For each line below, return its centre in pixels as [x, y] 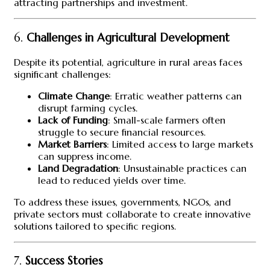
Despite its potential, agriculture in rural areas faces [128, 62]
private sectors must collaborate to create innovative [132, 214]
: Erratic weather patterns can [176, 96]
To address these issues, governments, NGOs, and [122, 202]
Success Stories [64, 261]
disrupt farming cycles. [88, 108]
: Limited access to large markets [180, 144]
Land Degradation [78, 168]
